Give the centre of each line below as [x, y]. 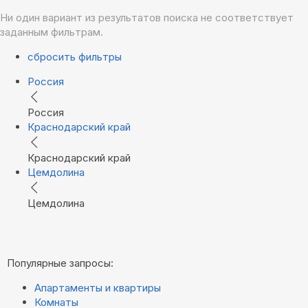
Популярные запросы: [60, 263]
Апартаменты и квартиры [98, 287]
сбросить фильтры [75, 56]
